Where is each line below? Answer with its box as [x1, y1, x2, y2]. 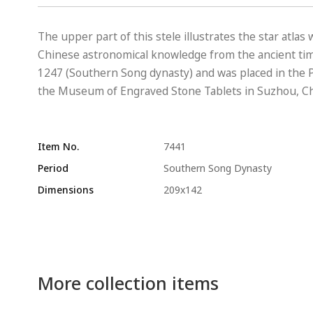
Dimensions [37, 183, 94, 196]
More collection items [37, 271, 219, 295]
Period [37, 161, 68, 175]
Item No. [37, 140, 79, 153]
